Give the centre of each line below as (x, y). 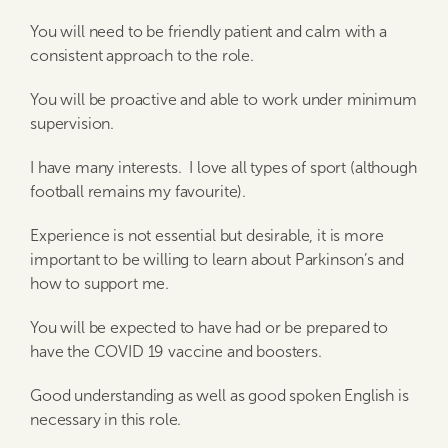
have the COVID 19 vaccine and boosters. (176, 351)
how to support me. (100, 283)
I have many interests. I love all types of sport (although (223, 167)
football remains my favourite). (138, 191)
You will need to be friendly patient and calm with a (208, 31)
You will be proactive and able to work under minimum (223, 99)
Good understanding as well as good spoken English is (219, 395)
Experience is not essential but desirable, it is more (207, 235)
